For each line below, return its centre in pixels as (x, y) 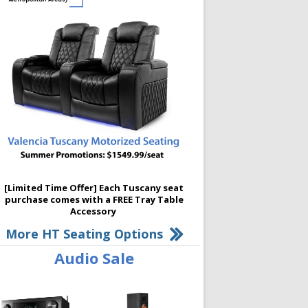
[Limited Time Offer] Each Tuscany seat (94, 187)
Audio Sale (94, 257)
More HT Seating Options (84, 233)
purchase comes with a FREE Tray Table (94, 199)
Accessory (94, 211)
